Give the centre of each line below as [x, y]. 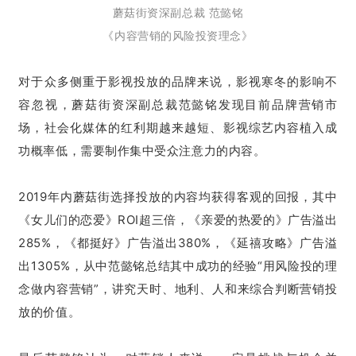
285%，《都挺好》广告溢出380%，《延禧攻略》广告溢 [178, 242]
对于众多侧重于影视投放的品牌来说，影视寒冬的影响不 [178, 81]
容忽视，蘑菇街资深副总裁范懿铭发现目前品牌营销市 [178, 104]
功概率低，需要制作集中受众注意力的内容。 [142, 150]
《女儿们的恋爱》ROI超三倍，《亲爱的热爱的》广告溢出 [178, 219]
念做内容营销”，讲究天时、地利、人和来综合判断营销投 [178, 288]
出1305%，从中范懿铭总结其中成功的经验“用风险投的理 [178, 265]
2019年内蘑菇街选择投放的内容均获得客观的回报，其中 [178, 196]
